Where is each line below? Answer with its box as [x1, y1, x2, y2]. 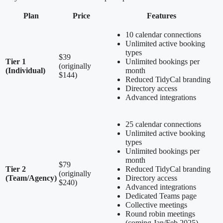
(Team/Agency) [5, 173, 57, 182]
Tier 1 [5, 57, 26, 66]
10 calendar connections [125, 30, 201, 39]
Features [147, 11, 176, 20]
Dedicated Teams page [125, 191, 197, 200]
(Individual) [5, 66, 45, 75]
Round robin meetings [125, 209, 195, 218]
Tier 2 [5, 164, 26, 173]
